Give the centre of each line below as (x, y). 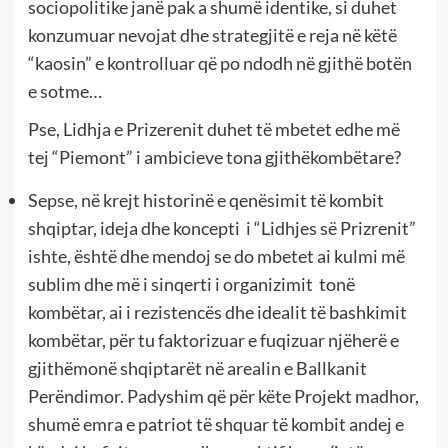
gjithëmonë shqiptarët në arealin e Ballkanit (197, 368)
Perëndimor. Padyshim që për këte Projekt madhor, (223, 396)
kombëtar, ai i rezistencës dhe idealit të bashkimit (217, 312)
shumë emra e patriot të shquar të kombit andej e (215, 424)
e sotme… (64, 91)
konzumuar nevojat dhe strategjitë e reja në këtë (212, 35)
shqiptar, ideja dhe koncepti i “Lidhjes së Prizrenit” (221, 228)
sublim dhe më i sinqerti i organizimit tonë (191, 284)
